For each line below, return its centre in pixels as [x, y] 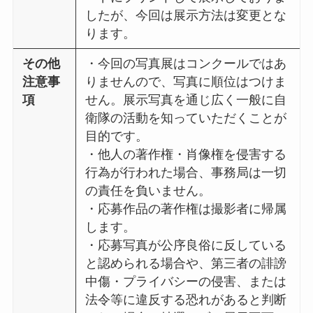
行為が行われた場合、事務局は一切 [186, 172]
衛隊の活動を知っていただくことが [186, 118]
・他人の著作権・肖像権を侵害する [186, 154]
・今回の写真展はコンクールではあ [186, 63]
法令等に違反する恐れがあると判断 [186, 299]
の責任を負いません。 [148, 190]
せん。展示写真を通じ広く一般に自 [186, 100]
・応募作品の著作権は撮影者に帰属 [186, 209]
